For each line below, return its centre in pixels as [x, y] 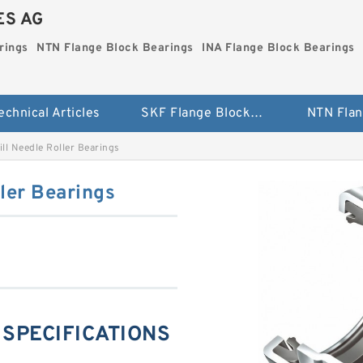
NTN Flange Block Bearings [115, 48]
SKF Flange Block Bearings [257, 113]
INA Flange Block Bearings [278, 48]
